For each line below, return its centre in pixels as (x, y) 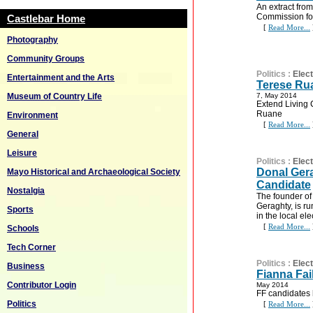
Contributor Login (42, 285)
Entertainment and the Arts (61, 78)
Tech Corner (31, 247)
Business (26, 266)
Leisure (22, 153)
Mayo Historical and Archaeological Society (94, 172)
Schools (23, 228)
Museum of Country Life (54, 96)
